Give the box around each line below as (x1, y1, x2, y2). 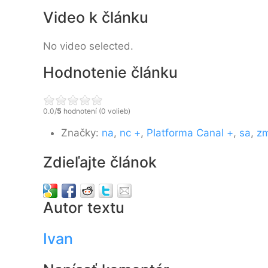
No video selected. (43, 40, 133, 52)
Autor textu (43, 199, 124, 217)
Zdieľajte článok (43, 153, 157, 171)
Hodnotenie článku (43, 63, 178, 81)
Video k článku (43, 8, 148, 26)
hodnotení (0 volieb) (62, 106, 130, 115)
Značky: (61, 127, 102, 139)
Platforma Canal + (147, 127, 233, 139)
